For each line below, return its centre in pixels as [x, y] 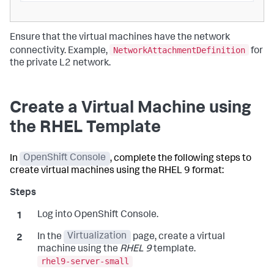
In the [50, 237]
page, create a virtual [178, 237]
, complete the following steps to [180, 159]
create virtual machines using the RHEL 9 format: [117, 171]
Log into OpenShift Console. [98, 215]
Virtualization [97, 237]
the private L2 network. [60, 63]
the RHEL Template [85, 128]
